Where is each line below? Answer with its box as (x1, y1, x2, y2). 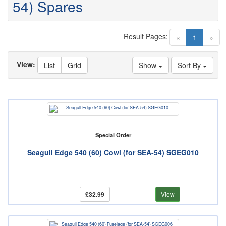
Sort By (178, 60, 203, 71)
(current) (196, 32, 224, 42)
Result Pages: (124, 31, 168, 42)
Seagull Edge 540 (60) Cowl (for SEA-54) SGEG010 (27, 147, 199, 158)
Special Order (95, 131, 131, 139)
